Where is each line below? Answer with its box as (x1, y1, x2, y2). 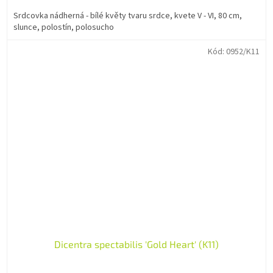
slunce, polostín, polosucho (13, 21, 114, 34)
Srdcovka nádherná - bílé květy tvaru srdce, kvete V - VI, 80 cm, (13, 10, 242, 23)
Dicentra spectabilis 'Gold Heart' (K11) (54, 238, 219, 250)
